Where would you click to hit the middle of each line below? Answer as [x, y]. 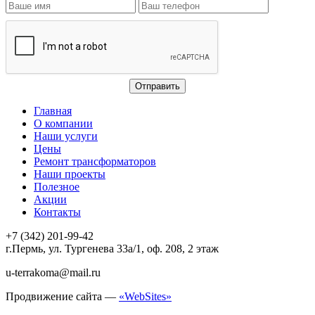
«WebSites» [145, 296]
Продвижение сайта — [62, 296]
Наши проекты [70, 174]
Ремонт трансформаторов [95, 161]
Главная [53, 110]
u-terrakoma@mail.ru [53, 272]
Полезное [57, 186]
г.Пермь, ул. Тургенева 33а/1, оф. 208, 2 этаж [112, 248]
